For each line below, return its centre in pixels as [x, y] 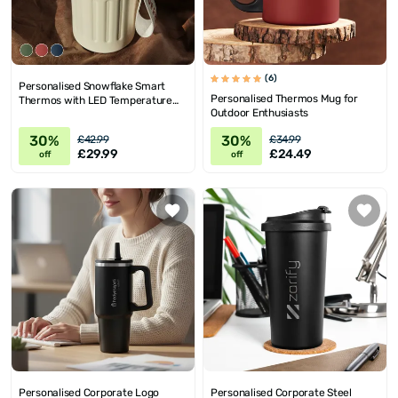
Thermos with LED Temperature [96, 101]
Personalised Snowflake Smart [92, 87]
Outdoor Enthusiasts [260, 113]
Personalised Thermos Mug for [284, 99]
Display [36, 115]
